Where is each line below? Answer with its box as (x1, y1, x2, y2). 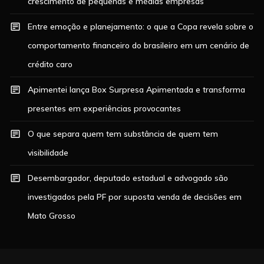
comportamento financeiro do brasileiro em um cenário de (28, 39, 250, 51)
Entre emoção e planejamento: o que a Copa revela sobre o (28, 21, 254, 32)
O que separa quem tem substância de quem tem (28, 128, 219, 139)
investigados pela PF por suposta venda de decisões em (28, 191, 242, 202)
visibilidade (28, 147, 69, 158)
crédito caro (28, 58, 73, 70)
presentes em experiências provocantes (28, 103, 181, 114)
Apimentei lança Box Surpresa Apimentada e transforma (28, 84, 246, 95)
